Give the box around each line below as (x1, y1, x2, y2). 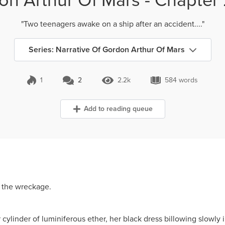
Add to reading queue (83, 103, 153, 114)
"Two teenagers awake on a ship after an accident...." (21, 18, 204, 30)
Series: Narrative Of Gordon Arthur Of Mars (28, 44, 185, 55)
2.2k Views (116, 79, 149, 90)
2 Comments (71, 79, 111, 90)
